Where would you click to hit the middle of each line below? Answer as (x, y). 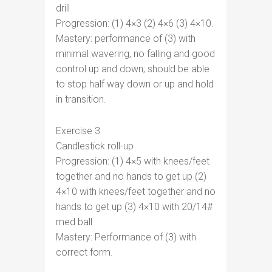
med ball (74, 222)
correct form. (84, 252)
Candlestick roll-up (95, 146)
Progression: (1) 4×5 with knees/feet (133, 161)
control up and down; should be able (133, 69)
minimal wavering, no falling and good (135, 54)
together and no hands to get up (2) (131, 176)
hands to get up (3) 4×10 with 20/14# (134, 207)
